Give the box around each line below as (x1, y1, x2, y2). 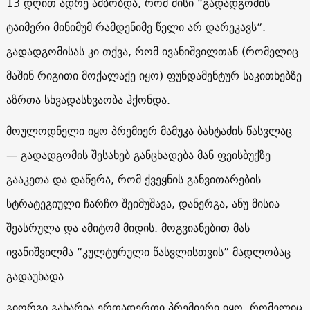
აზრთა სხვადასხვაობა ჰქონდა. (6, 89, 170, 109)
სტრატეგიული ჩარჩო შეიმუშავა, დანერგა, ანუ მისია (6, 193, 280, 213)
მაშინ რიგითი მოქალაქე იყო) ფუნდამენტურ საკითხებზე (6, 65, 302, 85)
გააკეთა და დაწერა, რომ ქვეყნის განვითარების (6, 169, 261, 189)
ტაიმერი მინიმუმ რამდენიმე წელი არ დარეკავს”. (6, 17, 266, 37)
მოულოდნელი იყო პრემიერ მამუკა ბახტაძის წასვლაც (6, 120, 292, 140)
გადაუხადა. (6, 266, 67, 286)
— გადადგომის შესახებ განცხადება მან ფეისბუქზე (6, 145, 271, 165)
